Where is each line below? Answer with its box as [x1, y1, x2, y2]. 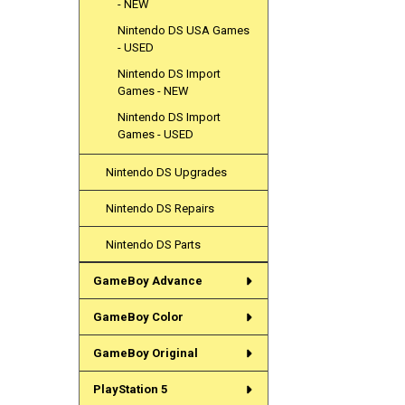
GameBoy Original [92, 346, 198, 361]
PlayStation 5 [92, 382, 167, 397]
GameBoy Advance [92, 274, 202, 288]
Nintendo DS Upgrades [106, 165, 228, 179]
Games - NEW [118, 83, 190, 98]
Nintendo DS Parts [106, 237, 202, 251]
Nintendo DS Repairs [106, 201, 215, 215]
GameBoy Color [92, 310, 184, 325]
